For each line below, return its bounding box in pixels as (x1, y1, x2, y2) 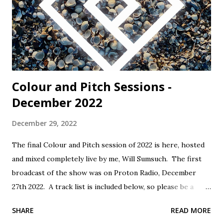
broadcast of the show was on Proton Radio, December (12, 168, 196, 177)
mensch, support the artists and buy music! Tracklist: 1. (12, 196, 195, 205)
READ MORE (171, 205, 211, 215)
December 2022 (12, 94, 103, 111)
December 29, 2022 (12, 118, 77, 128)
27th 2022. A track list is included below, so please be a (12, 182, 194, 191)
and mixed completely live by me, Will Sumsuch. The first (12, 154, 202, 163)
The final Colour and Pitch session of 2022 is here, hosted (12, 140, 205, 149)
